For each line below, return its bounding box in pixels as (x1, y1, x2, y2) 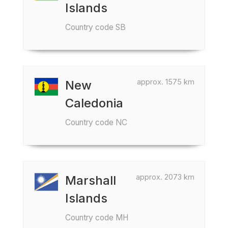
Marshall (65, 173, 116, 188)
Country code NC (65, 118, 127, 127)
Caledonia (65, 96, 123, 110)
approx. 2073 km (136, 173, 194, 181)
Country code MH (65, 213, 128, 222)
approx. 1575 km (137, 77, 194, 86)
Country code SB (65, 22, 126, 32)
